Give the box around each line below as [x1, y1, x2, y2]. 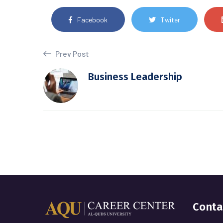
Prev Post [54, 49, 89, 58]
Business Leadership [88, 71, 182, 83]
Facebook [77, 15, 108, 24]
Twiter [160, 15, 180, 24]
